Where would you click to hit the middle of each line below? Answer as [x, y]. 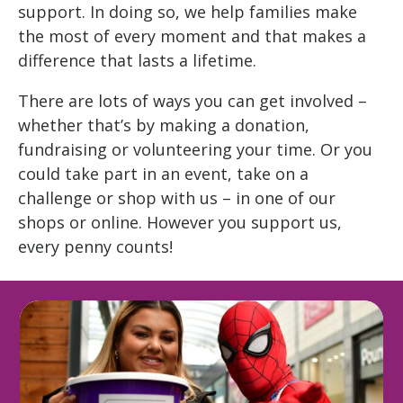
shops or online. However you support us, [180, 222]
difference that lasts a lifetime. [137, 60]
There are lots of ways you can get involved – [193, 100]
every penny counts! [95, 246]
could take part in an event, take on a [163, 173]
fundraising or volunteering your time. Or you [195, 149]
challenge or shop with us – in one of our [177, 197]
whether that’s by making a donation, [164, 125]
